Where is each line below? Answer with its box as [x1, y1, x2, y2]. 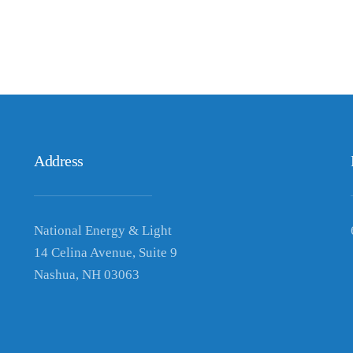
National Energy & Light [34, 223, 173, 238]
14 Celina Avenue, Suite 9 [34, 245, 178, 260]
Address [34, 152, 84, 169]
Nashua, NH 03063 [34, 267, 140, 282]
